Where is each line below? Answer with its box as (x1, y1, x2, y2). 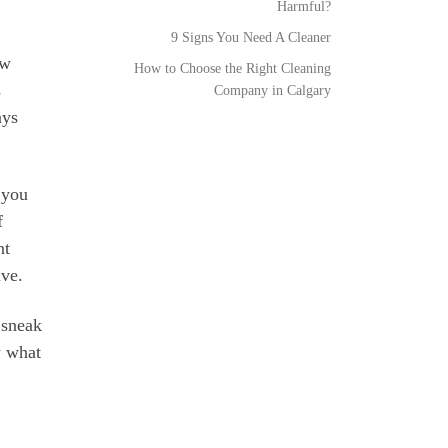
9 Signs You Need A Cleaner (171, 29, 331, 46)
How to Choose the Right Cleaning (134, 60, 331, 77)
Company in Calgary (214, 82, 331, 99)
